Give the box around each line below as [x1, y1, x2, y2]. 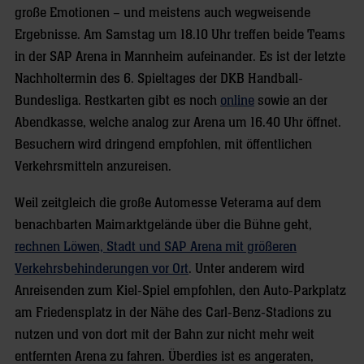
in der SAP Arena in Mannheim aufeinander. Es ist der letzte [15, 49, 345, 64]
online [220, 93, 254, 108]
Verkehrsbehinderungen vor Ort [15, 261, 188, 276]
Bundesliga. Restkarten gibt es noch [15, 93, 220, 108]
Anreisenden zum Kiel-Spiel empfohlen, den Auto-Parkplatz [15, 283, 346, 298]
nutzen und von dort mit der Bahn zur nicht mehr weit [15, 327, 314, 342]
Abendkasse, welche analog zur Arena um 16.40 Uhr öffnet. [15, 115, 341, 130]
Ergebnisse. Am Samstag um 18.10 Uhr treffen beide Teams [15, 27, 345, 42]
